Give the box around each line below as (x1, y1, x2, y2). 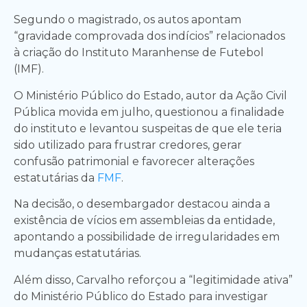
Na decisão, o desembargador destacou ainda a (14, 197, 270, 211)
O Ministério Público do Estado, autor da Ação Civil (14, 88, 287, 102)
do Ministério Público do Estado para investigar (14, 289, 268, 303)
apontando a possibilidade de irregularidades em (14, 230, 280, 244)
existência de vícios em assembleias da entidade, (14, 214, 275, 228)
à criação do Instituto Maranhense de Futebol (14, 46, 264, 60)
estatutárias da (14, 171, 97, 184)
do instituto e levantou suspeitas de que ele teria (14, 121, 282, 135)
